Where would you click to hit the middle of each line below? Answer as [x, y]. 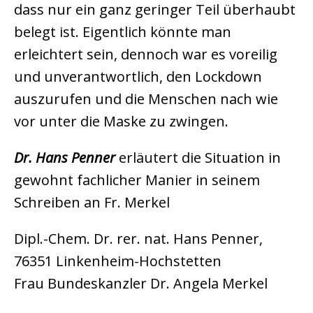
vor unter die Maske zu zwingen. [121, 121]
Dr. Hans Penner [65, 158]
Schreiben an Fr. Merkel [92, 202]
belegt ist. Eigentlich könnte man [123, 32]
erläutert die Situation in [198, 158]
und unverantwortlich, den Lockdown [138, 77]
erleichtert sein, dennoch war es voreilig [146, 54]
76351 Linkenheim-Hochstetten [118, 261]
